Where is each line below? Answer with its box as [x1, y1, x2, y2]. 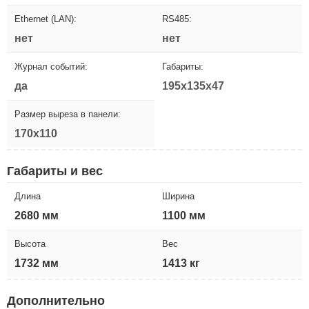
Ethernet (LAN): [14, 14, 77, 25]
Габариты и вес [7, 164, 103, 179]
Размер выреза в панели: [14, 109, 121, 120]
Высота [14, 239, 46, 250]
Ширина [162, 191, 195, 202]
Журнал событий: [14, 61, 88, 72]
